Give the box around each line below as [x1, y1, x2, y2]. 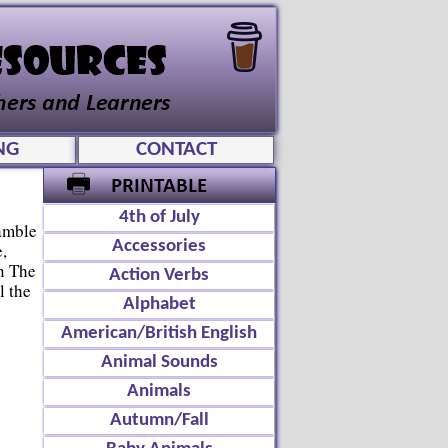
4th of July [118, 208, 200, 227]
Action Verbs [109, 266, 209, 285]
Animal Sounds [100, 353, 218, 372]
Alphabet [122, 295, 196, 314]
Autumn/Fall [109, 411, 209, 430]
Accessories [112, 237, 206, 256]
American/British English [61, 324, 257, 343]
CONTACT [135, 139, 217, 160]
